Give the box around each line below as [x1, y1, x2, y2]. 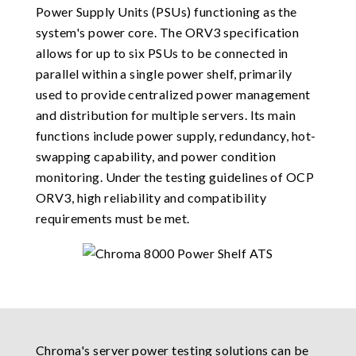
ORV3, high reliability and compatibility [35, 189, 266, 205]
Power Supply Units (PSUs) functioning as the [35, 3, 297, 19]
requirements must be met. [35, 210, 190, 226]
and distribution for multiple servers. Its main [35, 106, 296, 122]
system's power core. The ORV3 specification [35, 24, 300, 40]
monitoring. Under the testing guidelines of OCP [35, 168, 315, 184]
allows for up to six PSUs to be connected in [35, 44, 288, 60]
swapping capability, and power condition [35, 148, 276, 164]
